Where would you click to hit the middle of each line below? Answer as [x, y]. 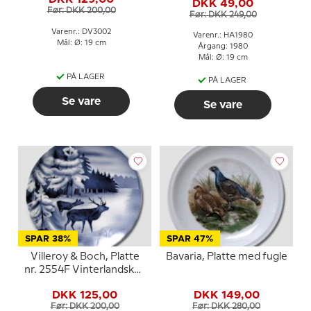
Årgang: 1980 [223, 47]
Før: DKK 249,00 [223, 15]
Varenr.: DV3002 [81, 32]
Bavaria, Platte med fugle [226, 257]
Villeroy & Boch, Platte [85, 257]
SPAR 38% [48, 239]
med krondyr [85, 283]
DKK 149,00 [226, 295]
